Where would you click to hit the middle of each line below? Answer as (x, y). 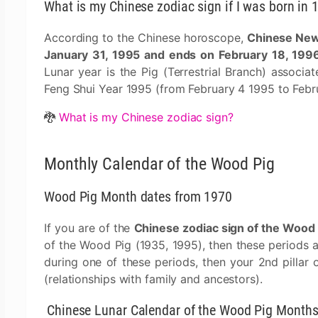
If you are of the (89, 228)
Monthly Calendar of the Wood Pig (159, 164)
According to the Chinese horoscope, (146, 38)
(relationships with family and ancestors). (153, 279)
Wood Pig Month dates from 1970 (138, 197)
